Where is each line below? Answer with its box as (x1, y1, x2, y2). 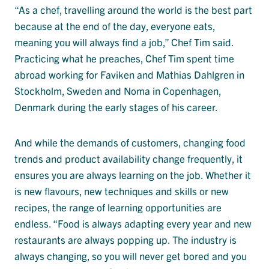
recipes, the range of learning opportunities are (14, 201, 222, 214)
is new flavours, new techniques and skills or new (14, 184, 229, 198)
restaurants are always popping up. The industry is (14, 233, 237, 246)
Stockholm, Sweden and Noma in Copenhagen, (14, 84, 221, 97)
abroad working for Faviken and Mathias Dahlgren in (14, 68, 244, 81)
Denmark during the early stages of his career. (14, 100, 218, 113)
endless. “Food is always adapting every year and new (14, 217, 252, 230)
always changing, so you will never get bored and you (14, 249, 247, 262)
